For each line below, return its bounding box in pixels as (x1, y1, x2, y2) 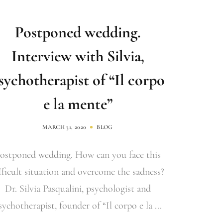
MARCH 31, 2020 (42, 123, 87, 130)
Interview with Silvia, (11, 46, 144, 66)
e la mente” (43, 94, 112, 113)
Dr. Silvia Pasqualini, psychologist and (4, 183, 151, 195)
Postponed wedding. (14, 22, 141, 42)
